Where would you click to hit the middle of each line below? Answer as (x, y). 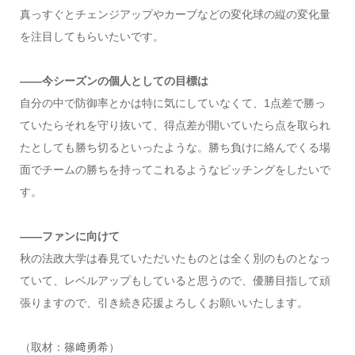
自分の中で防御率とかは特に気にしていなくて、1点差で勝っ (172, 103)
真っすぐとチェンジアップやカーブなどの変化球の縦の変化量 (175, 14)
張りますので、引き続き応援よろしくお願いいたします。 (164, 302)
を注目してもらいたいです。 (92, 36)
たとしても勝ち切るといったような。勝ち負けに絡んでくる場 (175, 147)
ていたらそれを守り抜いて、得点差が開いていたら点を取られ (175, 125)
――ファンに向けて (69, 236)
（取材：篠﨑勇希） (69, 347)
